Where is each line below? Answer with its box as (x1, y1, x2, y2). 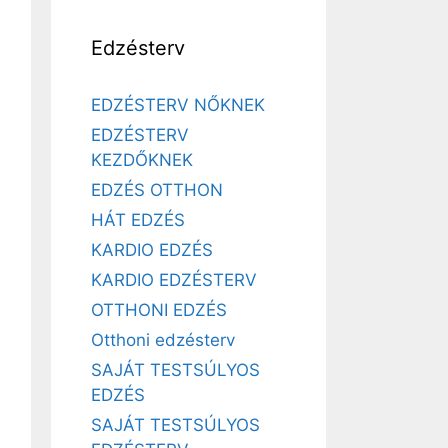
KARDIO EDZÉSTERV (91, 270, 257, 290)
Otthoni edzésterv (91, 330, 235, 350)
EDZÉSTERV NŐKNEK (91, 95, 265, 115)
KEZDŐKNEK (91, 150, 193, 170)
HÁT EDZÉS (91, 210, 185, 230)
